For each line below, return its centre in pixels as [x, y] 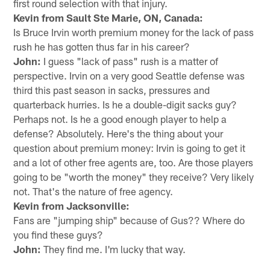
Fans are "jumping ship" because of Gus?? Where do [129, 220]
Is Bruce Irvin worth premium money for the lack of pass [134, 32]
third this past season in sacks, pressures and [112, 89]
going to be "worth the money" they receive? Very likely [134, 176]
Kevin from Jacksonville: [72, 205]
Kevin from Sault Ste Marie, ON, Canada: [108, 17]
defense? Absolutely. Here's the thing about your [118, 133]
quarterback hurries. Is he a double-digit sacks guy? [125, 104]
